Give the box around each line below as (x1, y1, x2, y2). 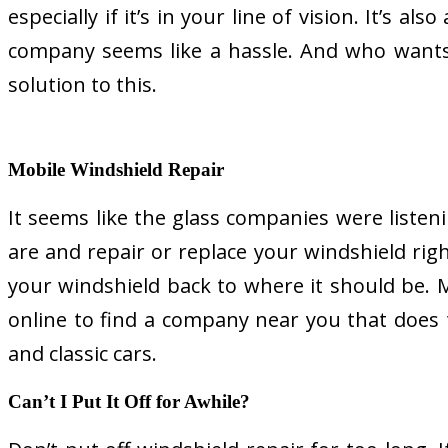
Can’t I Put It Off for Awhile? (8, 390, 250, 412)
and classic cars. (8, 339, 157, 367)
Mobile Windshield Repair (8, 158, 224, 180)
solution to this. (8, 71, 157, 99)
